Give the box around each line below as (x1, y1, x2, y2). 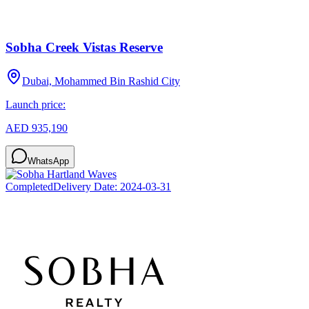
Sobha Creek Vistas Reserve (6, 39, 163, 54)
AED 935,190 (6, 121, 68, 134)
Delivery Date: (53, 180, 120, 192)
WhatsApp (28, 155, 69, 166)
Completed (6, 180, 53, 192)
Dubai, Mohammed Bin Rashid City (22, 74, 180, 87)
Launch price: (6, 98, 66, 110)
